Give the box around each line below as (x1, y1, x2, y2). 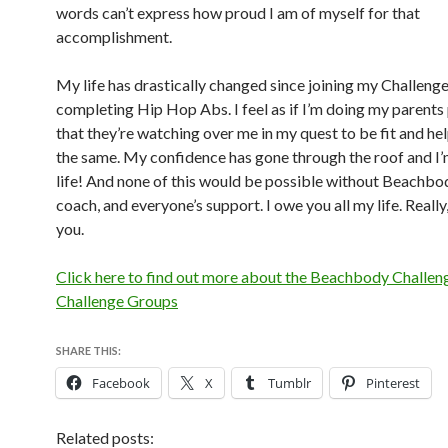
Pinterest (366, 374, 420, 393)
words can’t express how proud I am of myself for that (56, 3, 420, 23)
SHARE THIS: (56, 344, 121, 358)
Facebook (92, 374, 150, 393)
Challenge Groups (56, 291, 178, 311)
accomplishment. (56, 27, 172, 47)
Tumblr (268, 374, 311, 393)
